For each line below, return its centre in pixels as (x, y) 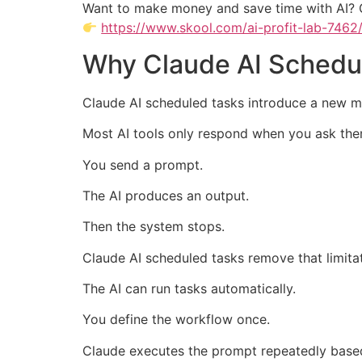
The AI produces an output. (166, 195)
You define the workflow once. (176, 320)
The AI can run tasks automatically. (189, 289)
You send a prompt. (143, 164)
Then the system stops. (154, 227)
